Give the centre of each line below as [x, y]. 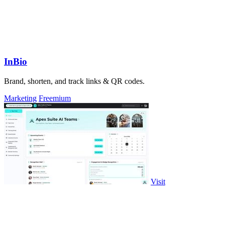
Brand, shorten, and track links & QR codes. [74, 81]
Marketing [20, 98]
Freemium [55, 98]
